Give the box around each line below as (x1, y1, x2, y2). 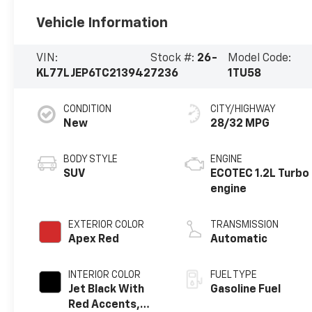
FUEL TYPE (210, 270, 258, 281)
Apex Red (68, 234, 120, 246)
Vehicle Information (36, 15, 169, 30)
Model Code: (227, 53, 291, 65)
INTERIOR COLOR (68, 270, 141, 281)
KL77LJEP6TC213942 (36, 68, 151, 80)
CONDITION (63, 104, 112, 115)
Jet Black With (68, 284, 145, 296)
